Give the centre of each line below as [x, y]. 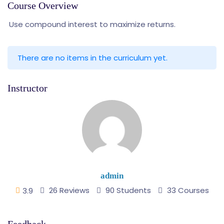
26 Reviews [68, 190]
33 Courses [187, 190]
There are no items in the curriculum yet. [92, 58]
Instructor [27, 88]
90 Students [127, 190]
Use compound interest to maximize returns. [92, 24]
